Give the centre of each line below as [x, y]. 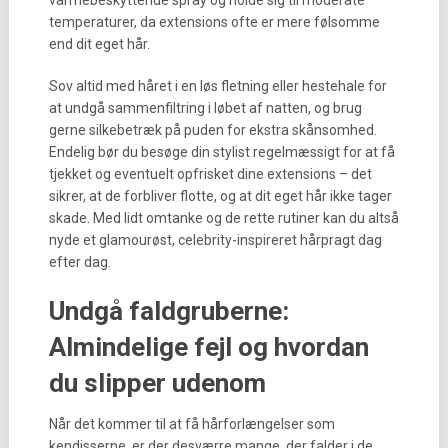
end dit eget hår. [99, 44]
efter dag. [79, 262]
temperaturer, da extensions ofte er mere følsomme [214, 22]
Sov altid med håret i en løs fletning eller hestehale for [217, 86]
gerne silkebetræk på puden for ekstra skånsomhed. [212, 130]
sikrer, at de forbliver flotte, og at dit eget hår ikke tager [220, 196]
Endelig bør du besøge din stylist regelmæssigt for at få [221, 152]
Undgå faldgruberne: [168, 311]
